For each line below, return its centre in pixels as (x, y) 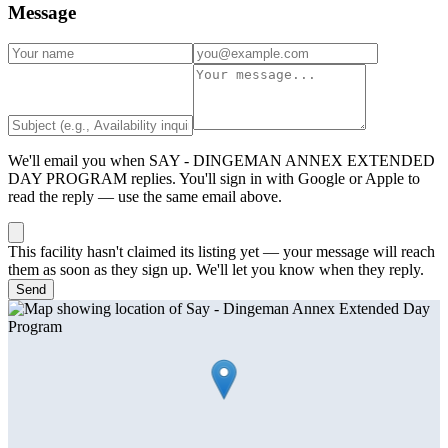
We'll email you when (78, 160)
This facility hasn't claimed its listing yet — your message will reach (221, 251)
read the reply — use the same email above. (145, 196)
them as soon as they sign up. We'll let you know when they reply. (216, 269)
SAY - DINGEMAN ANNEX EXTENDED (292, 160)
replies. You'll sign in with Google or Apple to (273, 178)
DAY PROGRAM (67, 178)
